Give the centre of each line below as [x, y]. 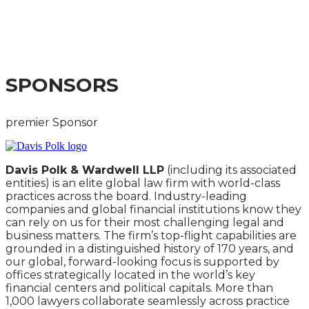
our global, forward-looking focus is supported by [142, 262]
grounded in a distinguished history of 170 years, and [150, 249]
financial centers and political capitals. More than [139, 288]
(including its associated [230, 170]
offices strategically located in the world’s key [130, 275]
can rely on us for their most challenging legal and [145, 222]
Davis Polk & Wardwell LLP [85, 170]
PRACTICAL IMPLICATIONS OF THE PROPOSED [139, 21]
